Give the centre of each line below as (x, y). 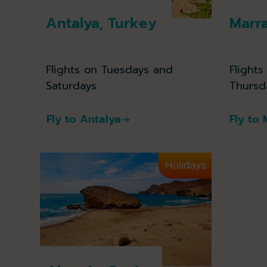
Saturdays (72, 86)
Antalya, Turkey (102, 24)
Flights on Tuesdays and (110, 69)
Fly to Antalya (83, 119)
